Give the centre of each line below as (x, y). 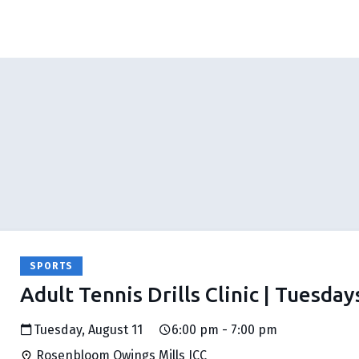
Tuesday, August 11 (88, 330)
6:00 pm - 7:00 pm (224, 330)
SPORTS (52, 266)
